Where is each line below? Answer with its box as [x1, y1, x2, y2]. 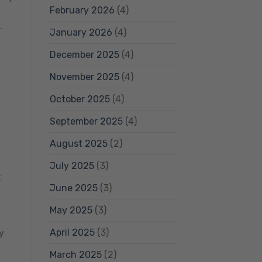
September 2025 [49, 115, 123, 127]
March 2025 [49, 249, 102, 260]
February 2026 [49, 4, 115, 16]
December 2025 [49, 49, 119, 60]
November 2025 [49, 71, 119, 82]
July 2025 [49, 160, 94, 171]
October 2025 [49, 93, 110, 105]
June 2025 [49, 182, 98, 194]
